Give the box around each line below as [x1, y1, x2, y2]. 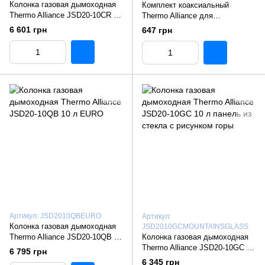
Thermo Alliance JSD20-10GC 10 [142, 243, 255, 253]
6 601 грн [9, 25, 47, 35]
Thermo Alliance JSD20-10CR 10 [9, 11, 122, 20]
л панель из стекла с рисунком [142, 254, 254, 263]
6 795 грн [9, 247, 47, 257]
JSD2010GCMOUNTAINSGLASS [142, 222, 248, 231]
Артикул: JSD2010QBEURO [9, 212, 101, 221]
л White [9, 21, 36, 30]
